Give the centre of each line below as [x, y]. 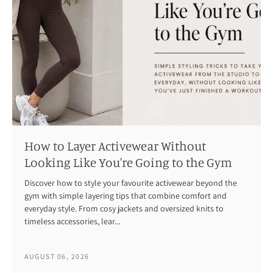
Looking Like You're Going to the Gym [128, 162]
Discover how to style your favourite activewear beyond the [131, 183]
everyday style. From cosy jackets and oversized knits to [124, 209]
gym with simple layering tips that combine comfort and [126, 196]
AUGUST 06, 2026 [57, 257]
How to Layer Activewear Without [115, 146]
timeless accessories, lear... [72, 222]
